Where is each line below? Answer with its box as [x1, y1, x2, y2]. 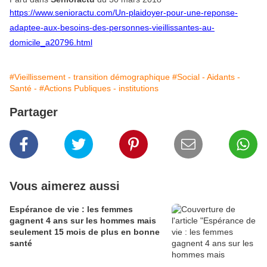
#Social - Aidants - [172, 72, 240, 82]
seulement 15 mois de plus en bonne [10, 227, 160, 237]
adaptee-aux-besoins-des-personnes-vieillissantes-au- [10, 23, 215, 32]
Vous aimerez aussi [10, 179, 120, 193]
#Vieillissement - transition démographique [10, 72, 170, 82]
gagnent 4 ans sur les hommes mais [10, 216, 156, 225]
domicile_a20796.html [10, 38, 92, 47]
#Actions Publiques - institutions [39, 83, 159, 93]
